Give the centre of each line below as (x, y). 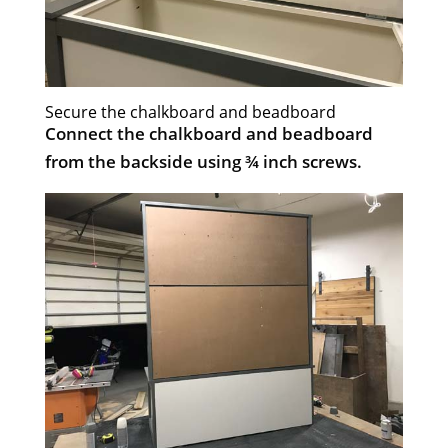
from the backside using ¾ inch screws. (203, 161)
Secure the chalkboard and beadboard (190, 111)
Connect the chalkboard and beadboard (208, 133)
